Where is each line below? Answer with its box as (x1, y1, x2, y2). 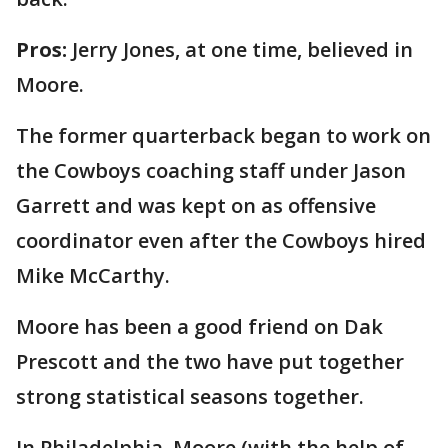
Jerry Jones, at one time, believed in (72, 35, 413, 63)
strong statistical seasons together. (16, 382, 364, 410)
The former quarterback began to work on (16, 121, 431, 149)
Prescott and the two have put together (16, 347, 404, 375)
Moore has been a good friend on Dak (16, 312, 383, 340)
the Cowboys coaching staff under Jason (16, 156, 406, 184)
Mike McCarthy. (16, 261, 170, 289)
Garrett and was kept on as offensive (16, 191, 376, 219)
